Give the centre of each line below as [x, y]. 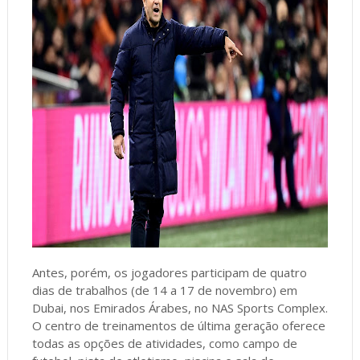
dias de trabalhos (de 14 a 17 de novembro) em [164, 290]
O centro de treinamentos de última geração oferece [178, 325]
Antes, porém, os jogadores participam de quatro [169, 272]
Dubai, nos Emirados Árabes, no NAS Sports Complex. [180, 307]
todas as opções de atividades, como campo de [164, 343]
